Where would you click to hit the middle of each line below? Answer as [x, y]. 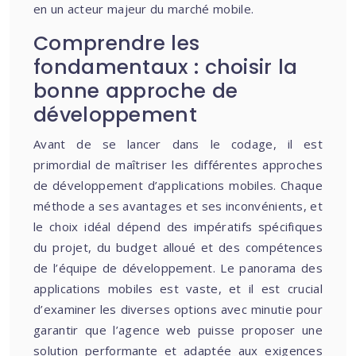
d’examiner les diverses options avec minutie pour [178, 309]
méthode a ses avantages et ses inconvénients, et [178, 206]
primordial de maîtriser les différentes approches [178, 164]
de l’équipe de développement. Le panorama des [178, 268]
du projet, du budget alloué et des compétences [178, 247]
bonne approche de [136, 91]
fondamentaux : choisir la [166, 67]
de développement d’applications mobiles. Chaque [178, 185]
